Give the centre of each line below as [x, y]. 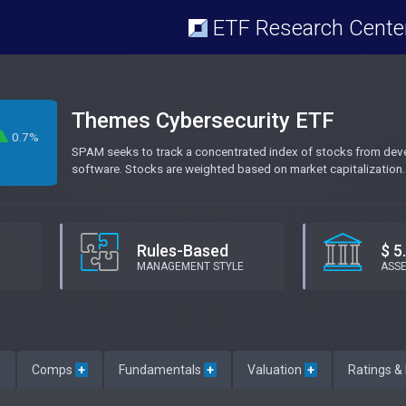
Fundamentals [161, 370]
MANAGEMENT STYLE [190, 266]
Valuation [276, 370]
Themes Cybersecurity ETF [203, 121]
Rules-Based [182, 251]
